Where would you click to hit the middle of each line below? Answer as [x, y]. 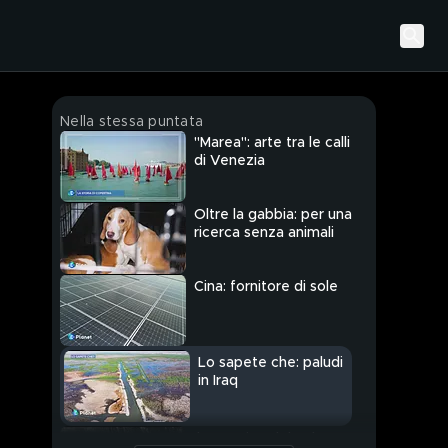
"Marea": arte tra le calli [272, 143]
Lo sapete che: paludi [270, 363]
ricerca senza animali [264, 233]
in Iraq [218, 381]
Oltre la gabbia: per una [273, 215]
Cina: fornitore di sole [266, 287]
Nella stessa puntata [131, 122]
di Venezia [229, 161]
